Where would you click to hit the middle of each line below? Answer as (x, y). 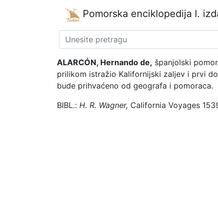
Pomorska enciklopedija (137, 14)
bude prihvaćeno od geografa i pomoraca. (135, 85)
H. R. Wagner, (102, 105)
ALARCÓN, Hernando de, (105, 62)
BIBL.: (67, 105)
